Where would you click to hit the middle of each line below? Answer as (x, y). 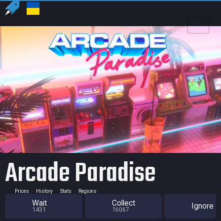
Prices (22, 191)
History (44, 191)
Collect (123, 203)
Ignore (203, 206)
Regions (88, 191)
